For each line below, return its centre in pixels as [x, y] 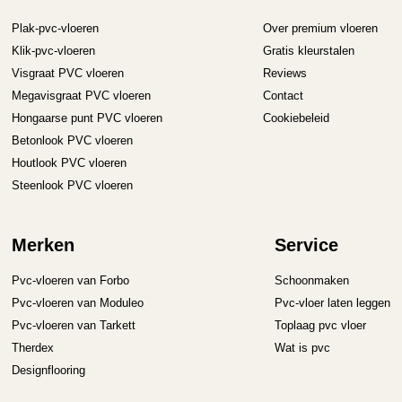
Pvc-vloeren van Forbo [71, 280]
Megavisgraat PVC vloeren [82, 96]
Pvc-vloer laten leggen [332, 302]
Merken [44, 245]
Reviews [284, 74]
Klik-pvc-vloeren [54, 51]
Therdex [33, 347]
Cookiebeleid [296, 118]
